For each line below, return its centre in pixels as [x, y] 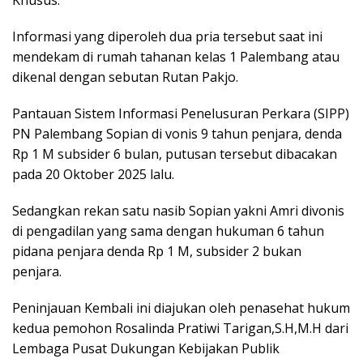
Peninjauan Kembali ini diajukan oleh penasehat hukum [181, 307]
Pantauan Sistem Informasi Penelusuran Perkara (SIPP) [181, 113]
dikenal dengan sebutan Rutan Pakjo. [125, 77]
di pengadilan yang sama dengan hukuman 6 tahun [168, 231]
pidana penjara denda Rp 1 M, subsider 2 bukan [157, 251]
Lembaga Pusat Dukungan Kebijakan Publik [146, 348]
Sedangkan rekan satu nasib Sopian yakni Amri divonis [178, 210]
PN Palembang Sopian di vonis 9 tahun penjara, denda [177, 133]
